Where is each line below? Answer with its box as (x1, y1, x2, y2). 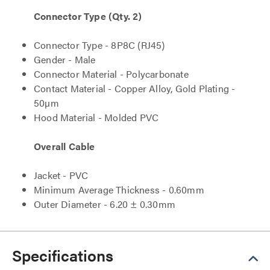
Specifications (12, 244, 113, 266)
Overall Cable (34, 139, 95, 153)
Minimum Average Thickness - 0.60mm (34, 183, 204, 196)
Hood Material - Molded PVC (34, 110, 159, 124)
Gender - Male (34, 52, 96, 66)
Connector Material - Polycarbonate (34, 67, 189, 81)
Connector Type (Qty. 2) (34, 9, 142, 23)
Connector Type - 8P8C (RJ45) (34, 38, 165, 52)
